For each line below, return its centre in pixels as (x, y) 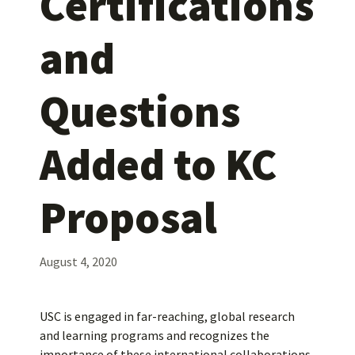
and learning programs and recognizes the (155, 335)
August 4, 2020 (78, 261)
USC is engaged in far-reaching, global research (167, 316)
